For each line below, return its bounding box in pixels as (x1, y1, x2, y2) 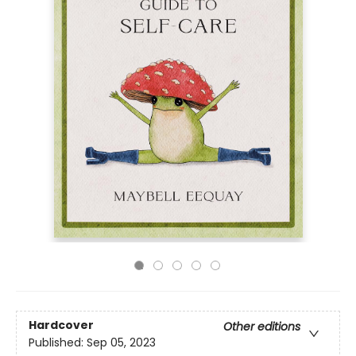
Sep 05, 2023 (87, 335, 156, 351)
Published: (29, 335, 87, 351)
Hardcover (29, 317, 94, 334)
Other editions (223, 319, 300, 335)
